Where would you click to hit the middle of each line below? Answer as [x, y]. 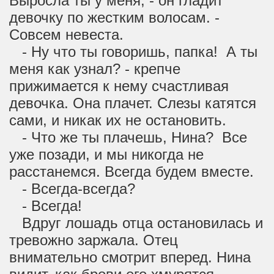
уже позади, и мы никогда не [106, 154]
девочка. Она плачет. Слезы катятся [133, 103]
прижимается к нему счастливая [119, 86]
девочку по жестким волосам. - [114, 17]
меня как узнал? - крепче [95, 69]
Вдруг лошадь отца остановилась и [136, 223]
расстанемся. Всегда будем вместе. [131, 172]
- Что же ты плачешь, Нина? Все [128, 137]
